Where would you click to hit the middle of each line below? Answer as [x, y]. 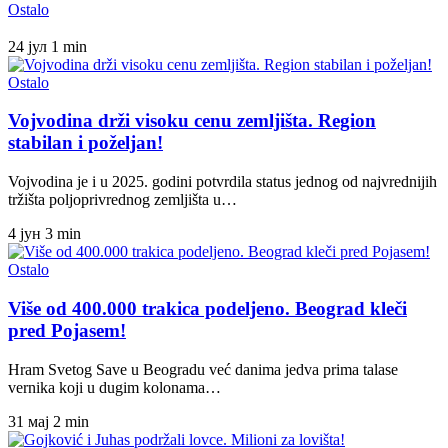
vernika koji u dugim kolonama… [114, 387]
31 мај [28, 421]
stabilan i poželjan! [85, 143]
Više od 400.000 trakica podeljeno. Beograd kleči [207, 308]
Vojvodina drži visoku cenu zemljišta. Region [192, 121]
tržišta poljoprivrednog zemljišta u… [122, 200]
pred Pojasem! [67, 330]
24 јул [27, 46]
